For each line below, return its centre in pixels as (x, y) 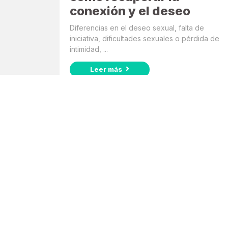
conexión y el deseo (130, 11)
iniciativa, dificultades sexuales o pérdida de (145, 38)
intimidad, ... (89, 49)
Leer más (107, 69)
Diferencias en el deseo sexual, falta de (137, 27)
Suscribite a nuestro (118, 182)
